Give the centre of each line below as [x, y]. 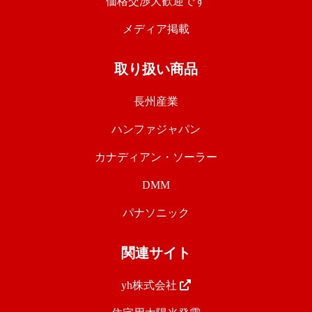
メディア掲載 [156, 29]
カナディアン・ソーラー [156, 157]
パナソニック [156, 213]
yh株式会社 [150, 286]
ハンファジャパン [156, 130]
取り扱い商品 [156, 69]
